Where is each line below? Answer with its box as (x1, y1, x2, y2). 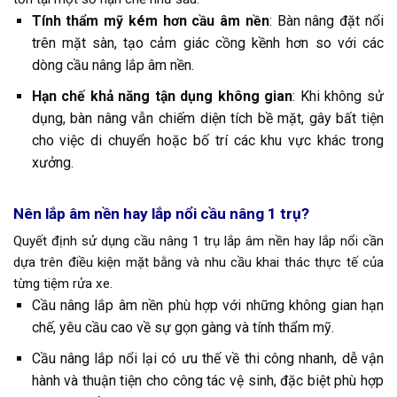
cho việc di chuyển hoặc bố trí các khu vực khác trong (31, 131, 384, 149)
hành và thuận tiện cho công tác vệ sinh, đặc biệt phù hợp (31, 371, 384, 389)
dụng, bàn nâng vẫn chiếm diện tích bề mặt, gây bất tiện (31, 109, 384, 127)
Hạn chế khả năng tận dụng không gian (31, 87, 293, 105)
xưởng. (31, 153, 74, 171)
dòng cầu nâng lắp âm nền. (31, 57, 194, 74)
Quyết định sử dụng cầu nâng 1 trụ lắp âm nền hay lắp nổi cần (13, 233, 384, 250)
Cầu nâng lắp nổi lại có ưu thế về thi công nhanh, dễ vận (31, 349, 384, 367)
